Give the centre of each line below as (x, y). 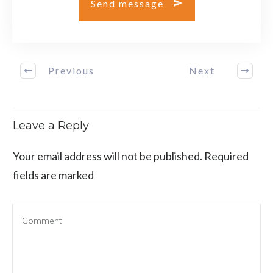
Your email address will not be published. (108, 156)
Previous (71, 71)
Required (225, 156)
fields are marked (53, 175)
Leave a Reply (51, 125)
